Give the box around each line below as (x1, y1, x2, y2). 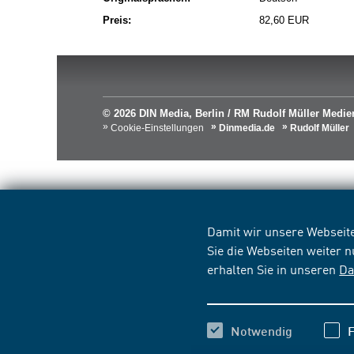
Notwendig (231, 323, 293, 338)
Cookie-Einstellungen (111, 122, 204, 134)
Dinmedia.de (219, 122, 275, 134)
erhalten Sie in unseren (207, 260, 340, 277)
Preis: (103, 14, 131, 26)
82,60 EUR (259, 14, 309, 26)
